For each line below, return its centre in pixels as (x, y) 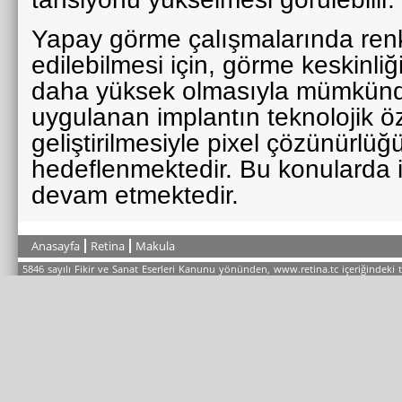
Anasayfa (56, 246)
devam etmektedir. (139, 195)
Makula (155, 246)
